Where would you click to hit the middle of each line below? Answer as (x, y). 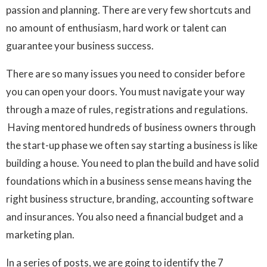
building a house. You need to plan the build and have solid (133, 163)
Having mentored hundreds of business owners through (131, 128)
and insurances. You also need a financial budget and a (125, 217)
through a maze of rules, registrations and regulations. (127, 110)
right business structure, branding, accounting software (130, 199)
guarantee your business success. (80, 46)
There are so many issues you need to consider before (125, 74)
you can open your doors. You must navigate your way (125, 92)
